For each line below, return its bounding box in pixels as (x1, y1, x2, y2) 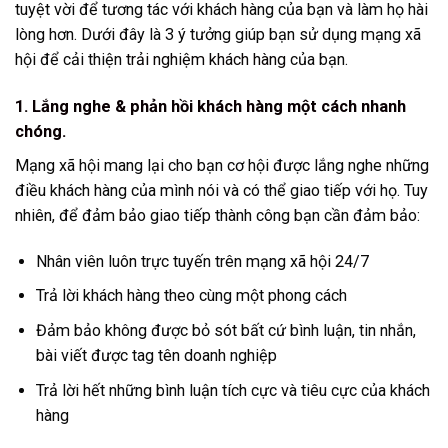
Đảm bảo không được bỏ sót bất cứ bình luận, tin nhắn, (36, 320, 416, 340)
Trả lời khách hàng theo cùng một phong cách (36, 286, 347, 306)
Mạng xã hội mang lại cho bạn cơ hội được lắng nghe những (15, 155, 429, 175)
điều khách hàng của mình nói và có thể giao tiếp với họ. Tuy (15, 180, 432, 200)
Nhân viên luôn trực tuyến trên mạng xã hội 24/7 (36, 251, 369, 271)
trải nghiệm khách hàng (126, 49, 286, 69)
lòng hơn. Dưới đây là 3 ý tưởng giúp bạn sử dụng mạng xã (15, 24, 421, 44)
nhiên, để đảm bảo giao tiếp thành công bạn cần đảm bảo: (15, 205, 420, 225)
